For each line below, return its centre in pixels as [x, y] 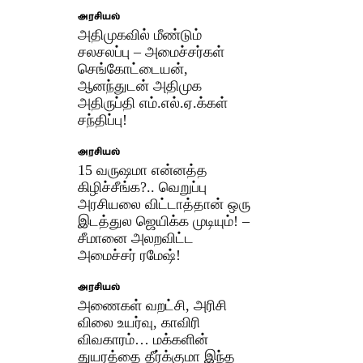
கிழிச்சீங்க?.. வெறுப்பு [143, 187]
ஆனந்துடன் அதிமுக [140, 85]
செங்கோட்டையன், [133, 68]
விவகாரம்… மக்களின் [143, 339]
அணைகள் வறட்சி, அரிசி [153, 305]
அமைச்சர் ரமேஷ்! [130, 255]
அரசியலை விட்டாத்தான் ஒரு [164, 204]
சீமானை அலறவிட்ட [136, 238]
